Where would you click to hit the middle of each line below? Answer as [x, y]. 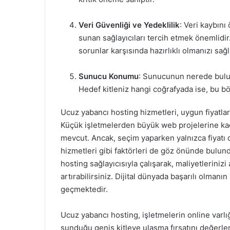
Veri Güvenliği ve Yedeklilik [129, 25]
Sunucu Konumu [109, 76]
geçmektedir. [84, 189]
